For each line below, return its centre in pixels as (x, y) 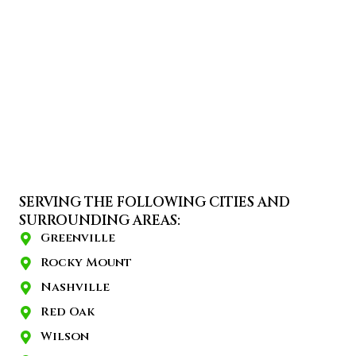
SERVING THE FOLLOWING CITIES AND (155, 203)
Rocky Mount (86, 263)
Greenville (78, 238)
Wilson (65, 337)
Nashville (75, 288)
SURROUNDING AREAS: (100, 221)
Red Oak (68, 312)
